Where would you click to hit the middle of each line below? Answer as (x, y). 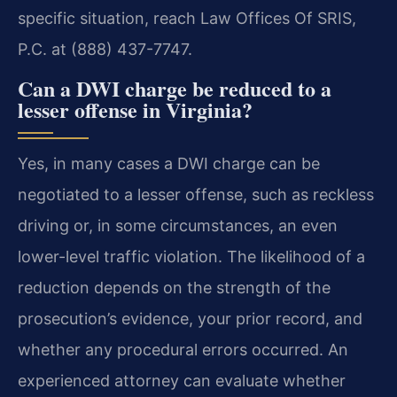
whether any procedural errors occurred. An (183, 349)
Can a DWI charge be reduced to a (175, 88)
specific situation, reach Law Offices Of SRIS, (187, 19)
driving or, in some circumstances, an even (178, 225)
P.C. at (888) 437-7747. (105, 50)
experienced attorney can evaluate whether (182, 380)
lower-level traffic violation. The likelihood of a (191, 256)
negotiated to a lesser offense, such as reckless (196, 194)
